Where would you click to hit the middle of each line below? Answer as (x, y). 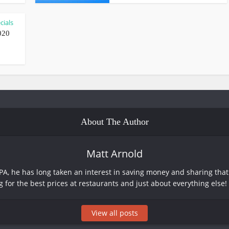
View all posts (114, 213)
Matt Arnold (114, 154)
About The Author (114, 122)
